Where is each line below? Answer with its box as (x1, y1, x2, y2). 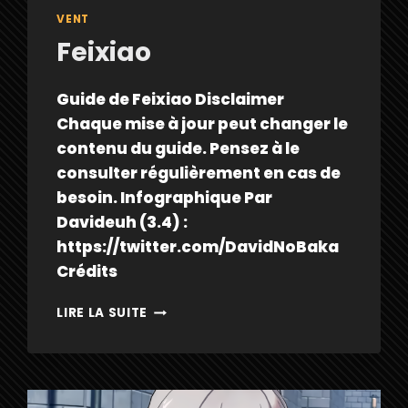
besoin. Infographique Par (56, 187, 273, 209)
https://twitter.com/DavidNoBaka (56, 236, 340, 259)
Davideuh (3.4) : (56, 211, 189, 234)
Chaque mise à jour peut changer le (56, 113, 349, 136)
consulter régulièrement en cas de (56, 162, 342, 185)
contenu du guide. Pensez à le (56, 138, 301, 160)
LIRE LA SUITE (56, 304, 148, 322)
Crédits (56, 260, 118, 283)
